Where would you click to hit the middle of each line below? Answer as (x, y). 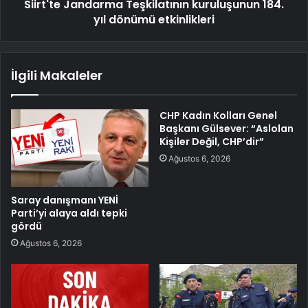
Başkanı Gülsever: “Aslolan (227, 128)
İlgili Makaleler (57, 75)
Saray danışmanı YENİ (65, 200)
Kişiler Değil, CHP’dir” (212, 141)
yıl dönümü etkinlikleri (154, 19)
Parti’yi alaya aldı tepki (69, 213)
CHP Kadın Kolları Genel (218, 115)
